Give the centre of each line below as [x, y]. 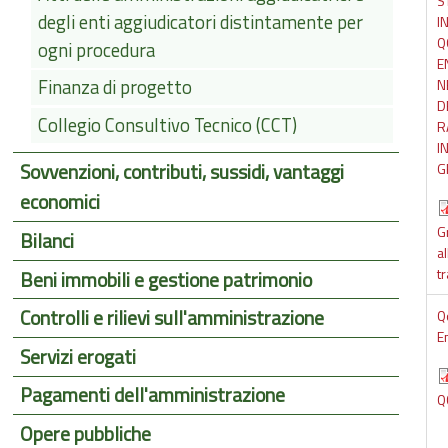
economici [60, 202]
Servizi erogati [78, 357]
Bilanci [47, 240]
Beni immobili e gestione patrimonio [166, 279]
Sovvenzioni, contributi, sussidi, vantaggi [182, 172]
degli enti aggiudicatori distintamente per [200, 22]
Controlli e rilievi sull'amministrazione [172, 318]
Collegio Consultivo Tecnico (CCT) [167, 125]
